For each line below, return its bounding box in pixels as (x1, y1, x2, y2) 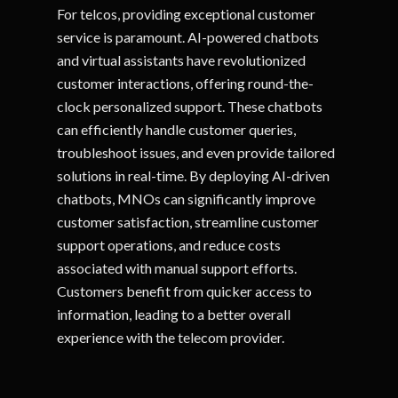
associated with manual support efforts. (57, 259, 298, 277)
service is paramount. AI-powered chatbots (57, 28, 320, 46)
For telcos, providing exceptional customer (57, 5, 316, 23)
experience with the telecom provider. (57, 329, 285, 346)
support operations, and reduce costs (57, 236, 282, 254)
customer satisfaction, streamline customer (57, 213, 320, 231)
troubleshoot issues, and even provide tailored (57, 144, 336, 162)
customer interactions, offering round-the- (57, 75, 314, 92)
